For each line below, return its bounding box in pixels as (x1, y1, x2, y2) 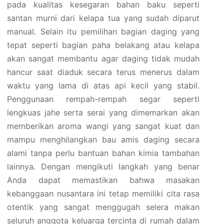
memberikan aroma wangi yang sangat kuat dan (7, 121, 199, 131)
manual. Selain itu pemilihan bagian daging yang (7, 26, 199, 36)
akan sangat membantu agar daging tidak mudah (7, 53, 199, 63)
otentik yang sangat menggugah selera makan (7, 202, 199, 212)
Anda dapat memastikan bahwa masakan (7, 175, 199, 185)
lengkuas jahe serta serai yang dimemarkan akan (7, 107, 199, 117)
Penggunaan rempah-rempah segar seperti (7, 94, 199, 104)
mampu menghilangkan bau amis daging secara (7, 134, 199, 144)
